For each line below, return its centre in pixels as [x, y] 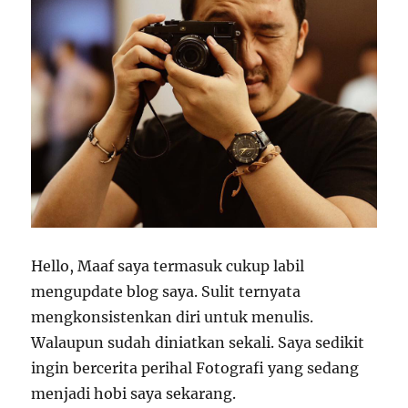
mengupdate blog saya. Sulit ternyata [166, 292]
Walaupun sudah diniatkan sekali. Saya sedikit [198, 343]
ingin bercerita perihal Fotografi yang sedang [195, 368]
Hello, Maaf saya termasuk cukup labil [168, 266]
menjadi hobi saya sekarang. [134, 394]
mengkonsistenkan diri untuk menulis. [173, 317]
